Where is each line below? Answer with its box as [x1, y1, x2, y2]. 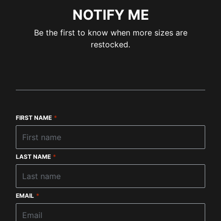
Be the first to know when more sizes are [34, 28, 187, 37]
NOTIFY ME [72, 6, 149, 23]
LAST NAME [16, 153, 51, 160]
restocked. [91, 39, 130, 49]
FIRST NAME [16, 114, 52, 121]
